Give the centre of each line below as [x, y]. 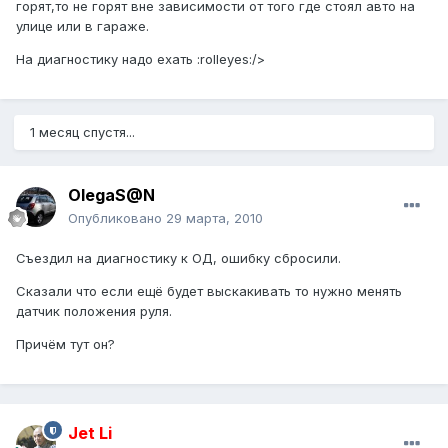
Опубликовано [117, 218]
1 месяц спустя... [82, 132]
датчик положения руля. [94, 311]
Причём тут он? [65, 344]
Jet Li [90, 433]
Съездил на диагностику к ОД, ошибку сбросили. [178, 258]
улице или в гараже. [82, 26]
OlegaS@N [111, 195]
